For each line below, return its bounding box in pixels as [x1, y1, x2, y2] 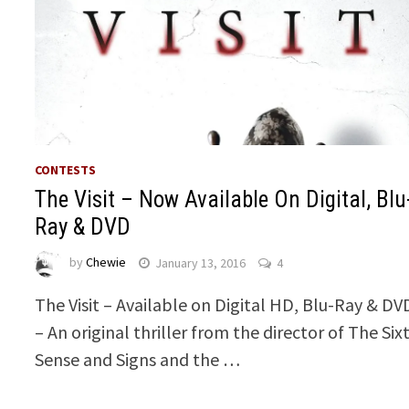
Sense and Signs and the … [35, 348, 241, 372]
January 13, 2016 [155, 254, 246, 271]
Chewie [86, 254, 127, 271]
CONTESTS [35, 162, 97, 179]
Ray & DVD [35, 214, 131, 241]
